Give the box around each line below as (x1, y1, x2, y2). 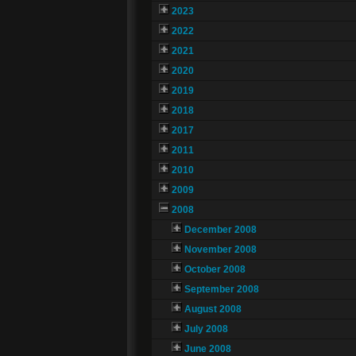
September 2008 (184, 284, 259, 296)
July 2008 (184, 323, 228, 335)
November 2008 (184, 244, 257, 256)
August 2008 (184, 304, 242, 315)
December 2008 (184, 224, 257, 236)
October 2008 (184, 264, 246, 276)
